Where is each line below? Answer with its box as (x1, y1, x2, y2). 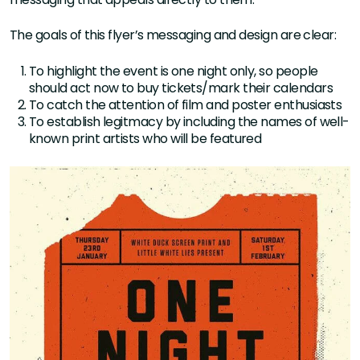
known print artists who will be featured (29, 129, 262, 149)
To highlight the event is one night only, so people (29, 62, 318, 81)
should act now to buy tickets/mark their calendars (29, 79, 333, 98)
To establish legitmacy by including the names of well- (29, 112, 350, 132)
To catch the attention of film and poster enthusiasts (29, 96, 342, 115)
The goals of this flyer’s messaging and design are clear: (10, 26, 337, 45)
